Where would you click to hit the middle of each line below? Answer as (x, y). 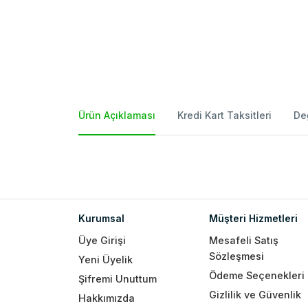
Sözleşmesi (236, 256)
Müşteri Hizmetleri (253, 219)
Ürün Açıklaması (117, 115)
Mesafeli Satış (244, 241)
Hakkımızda (107, 298)
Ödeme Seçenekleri (257, 275)
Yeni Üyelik (106, 259)
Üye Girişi (102, 241)
